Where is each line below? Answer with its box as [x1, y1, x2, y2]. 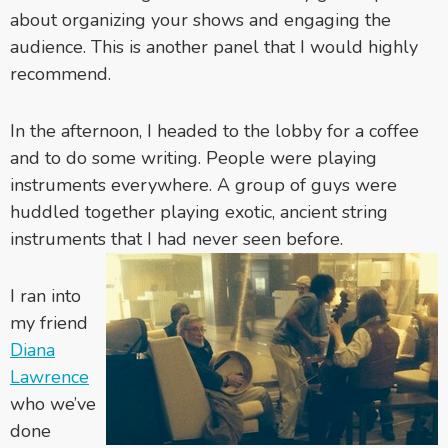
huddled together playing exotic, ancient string [10, 199, 388, 224]
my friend [10, 310, 88, 335]
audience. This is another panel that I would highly [10, 34, 418, 59]
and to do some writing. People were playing [10, 145, 377, 170]
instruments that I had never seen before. [10, 226, 343, 251]
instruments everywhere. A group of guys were [10, 172, 397, 197]
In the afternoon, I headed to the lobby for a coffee [10, 118, 419, 143]
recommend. [10, 61, 111, 86]
